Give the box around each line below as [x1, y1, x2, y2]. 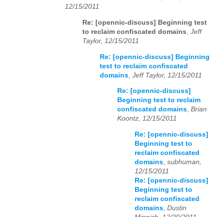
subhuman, [167, 158, 201, 166]
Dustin [167, 204, 186, 212]
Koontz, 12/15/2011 [117, 115, 177, 123]
